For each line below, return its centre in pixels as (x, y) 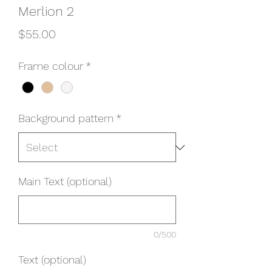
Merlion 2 (46, 11)
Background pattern (66, 118)
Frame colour (51, 66)
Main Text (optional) (65, 182)
